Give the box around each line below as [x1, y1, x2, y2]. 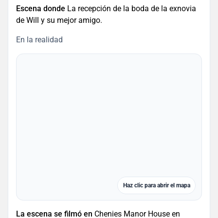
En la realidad [16, 35, 63, 44]
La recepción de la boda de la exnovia [65, 3, 196, 13]
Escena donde [16, 3, 65, 13]
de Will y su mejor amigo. [16, 15, 102, 25]
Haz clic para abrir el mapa [123, 182, 190, 189]
